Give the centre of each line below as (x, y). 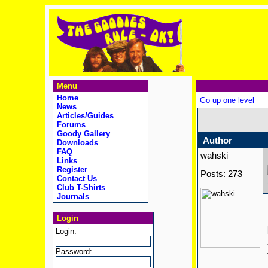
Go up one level (227, 100)
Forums (70, 125)
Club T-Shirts (80, 188)
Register (71, 170)
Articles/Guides (84, 116)
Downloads (76, 143)
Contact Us (75, 179)
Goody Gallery (82, 134)
